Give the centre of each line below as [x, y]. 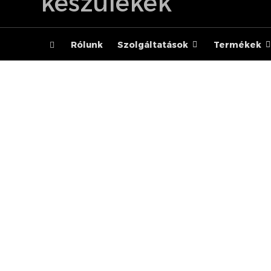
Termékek [238, 45]
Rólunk [87, 45]
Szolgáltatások [153, 45]
